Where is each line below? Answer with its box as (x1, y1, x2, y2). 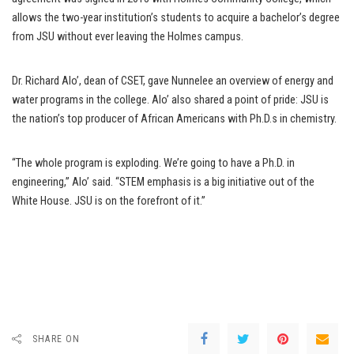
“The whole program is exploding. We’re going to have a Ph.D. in (12, 156, 295, 171)
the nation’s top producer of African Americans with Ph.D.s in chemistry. (12, 112, 337, 126)
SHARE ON (32, 333, 81, 345)
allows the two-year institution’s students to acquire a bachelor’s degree (12, 11, 340, 25)
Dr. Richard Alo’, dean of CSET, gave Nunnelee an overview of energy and (12, 74, 333, 88)
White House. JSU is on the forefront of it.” (12, 194, 205, 209)
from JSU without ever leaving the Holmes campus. (12, 30, 243, 44)
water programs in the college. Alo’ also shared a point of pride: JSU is (12, 93, 329, 107)
